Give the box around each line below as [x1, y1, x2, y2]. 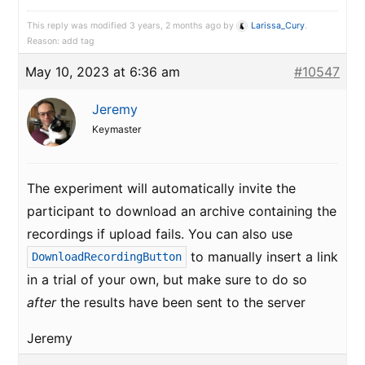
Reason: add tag [27, 36, 95, 46]
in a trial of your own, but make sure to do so [27, 271, 307, 288]
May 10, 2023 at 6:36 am [25, 64, 180, 80]
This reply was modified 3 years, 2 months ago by [27, 20, 236, 31]
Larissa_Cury [251, 20, 305, 31]
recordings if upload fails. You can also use [27, 226, 292, 242]
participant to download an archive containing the [27, 203, 336, 219]
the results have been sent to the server [56, 294, 306, 310]
